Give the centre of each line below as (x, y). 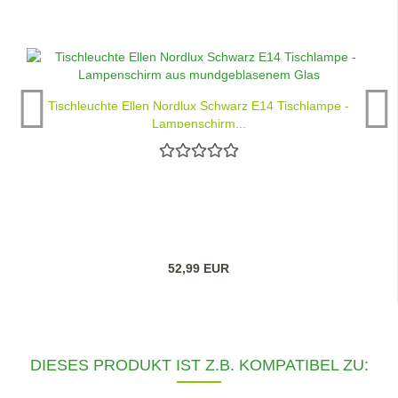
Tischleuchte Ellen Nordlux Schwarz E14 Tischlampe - (199, 105)
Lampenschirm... (199, 123)
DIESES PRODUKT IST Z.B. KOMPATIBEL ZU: (199, 365)
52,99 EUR (199, 268)
